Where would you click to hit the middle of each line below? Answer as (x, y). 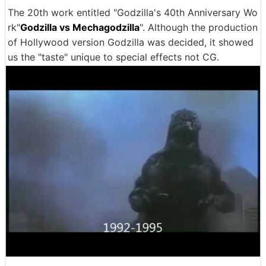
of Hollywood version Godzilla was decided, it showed (131, 42)
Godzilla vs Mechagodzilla (80, 27)
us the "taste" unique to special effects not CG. (113, 57)
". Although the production (199, 27)
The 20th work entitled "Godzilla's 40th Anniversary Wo (133, 12)
